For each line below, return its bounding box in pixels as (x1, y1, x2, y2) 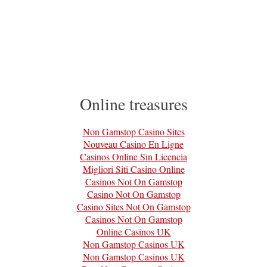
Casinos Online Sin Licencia (80, 150, 187, 163)
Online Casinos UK (96, 225, 171, 238)
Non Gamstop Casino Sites (82, 125, 185, 138)
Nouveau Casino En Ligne (83, 138, 184, 151)
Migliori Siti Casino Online (82, 163, 185, 176)
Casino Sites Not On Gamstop (76, 200, 191, 213)
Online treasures (79, 92, 188, 116)
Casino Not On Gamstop (86, 188, 181, 201)
